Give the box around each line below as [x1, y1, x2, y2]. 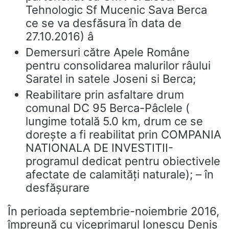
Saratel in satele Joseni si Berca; [26, 72, 199, 85]
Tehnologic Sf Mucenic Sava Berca [26, 3, 207, 16]
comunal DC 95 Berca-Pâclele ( [26, 101, 190, 114]
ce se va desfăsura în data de [26, 16, 181, 30]
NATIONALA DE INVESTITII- [26, 141, 173, 154]
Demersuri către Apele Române [26, 45, 190, 59]
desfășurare [26, 181, 89, 194]
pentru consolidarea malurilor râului [26, 59, 211, 72]
